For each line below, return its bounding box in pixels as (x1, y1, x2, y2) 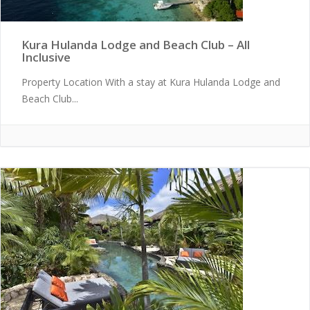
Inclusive (21, 49, 71, 65)
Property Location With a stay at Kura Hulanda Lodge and (21, 75, 280, 89)
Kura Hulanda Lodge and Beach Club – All (21, 37, 250, 53)
